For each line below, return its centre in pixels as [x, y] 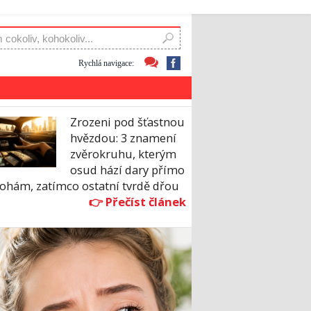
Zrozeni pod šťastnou [127, 122]
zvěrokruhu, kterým [123, 154]
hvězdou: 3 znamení [123, 138]
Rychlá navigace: [106, 63]
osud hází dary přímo [127, 170]
